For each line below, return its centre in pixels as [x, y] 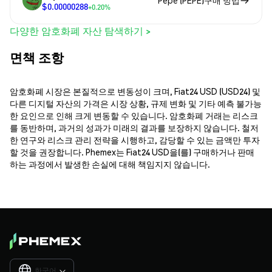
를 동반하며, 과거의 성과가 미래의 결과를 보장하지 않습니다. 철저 [134, 128]
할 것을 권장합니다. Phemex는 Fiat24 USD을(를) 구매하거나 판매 [132, 152]
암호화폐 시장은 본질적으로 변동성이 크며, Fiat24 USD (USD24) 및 [135, 91]
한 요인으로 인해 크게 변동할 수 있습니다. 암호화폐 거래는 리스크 [134, 116]
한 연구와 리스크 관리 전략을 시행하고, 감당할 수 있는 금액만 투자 [135, 140]
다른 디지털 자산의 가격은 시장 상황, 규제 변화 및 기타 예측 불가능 [136, 104]
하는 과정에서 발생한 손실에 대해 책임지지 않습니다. [110, 164]
